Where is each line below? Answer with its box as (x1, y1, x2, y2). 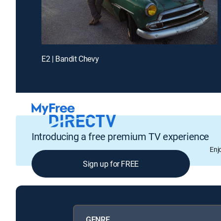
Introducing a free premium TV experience (32, 130, 209, 144)
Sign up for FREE (83, 158, 139, 170)
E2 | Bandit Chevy (41, 53, 99, 64)
